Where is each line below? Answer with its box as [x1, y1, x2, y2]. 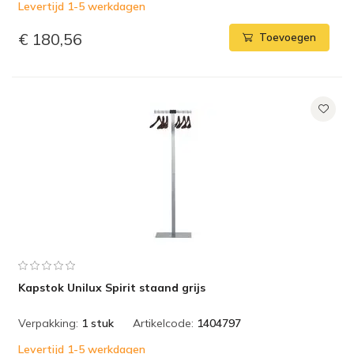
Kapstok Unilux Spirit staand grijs [18, 281, 205, 295]
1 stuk [81, 316, 114, 330]
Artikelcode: [133, 316, 194, 330]
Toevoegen [259, 31, 316, 44]
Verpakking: [18, 316, 78, 330]
